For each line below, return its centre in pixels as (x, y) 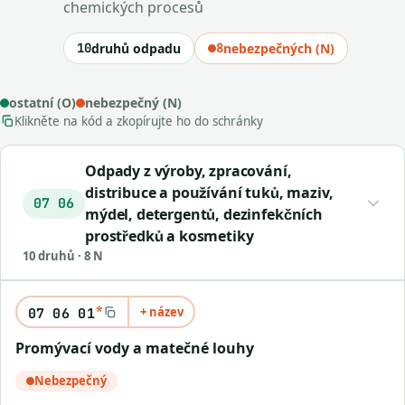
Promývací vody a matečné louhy (139, 348)
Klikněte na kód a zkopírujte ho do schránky (139, 121)
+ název (161, 312)
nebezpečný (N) (133, 103)
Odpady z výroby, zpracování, (188, 171)
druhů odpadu (136, 48)
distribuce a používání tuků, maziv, (209, 193)
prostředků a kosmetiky (170, 236)
